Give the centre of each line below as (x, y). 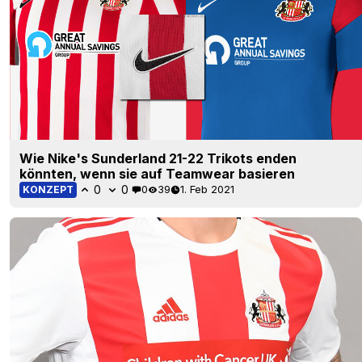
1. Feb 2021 (207, 189)
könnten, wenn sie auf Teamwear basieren (157, 173)
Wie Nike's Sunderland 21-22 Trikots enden (158, 158)
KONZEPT (48, 189)
